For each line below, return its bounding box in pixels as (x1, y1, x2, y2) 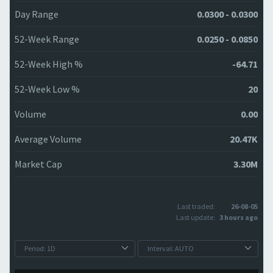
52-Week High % (15, 58, 83, 70)
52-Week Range (15, 33, 79, 45)
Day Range (15, 8, 58, 20)
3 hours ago (219, 213, 258, 222)
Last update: (175, 213, 215, 222)
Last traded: (177, 202, 215, 211)
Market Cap (15, 158, 62, 170)
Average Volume (15, 133, 82, 145)
